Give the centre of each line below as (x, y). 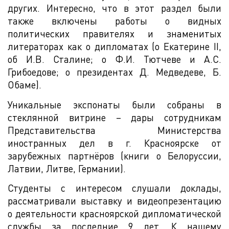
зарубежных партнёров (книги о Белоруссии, (114, 155)
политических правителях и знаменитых (114, 33)
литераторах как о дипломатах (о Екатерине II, (114, 46)
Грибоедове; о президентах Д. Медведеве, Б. (114, 72)
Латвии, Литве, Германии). (67, 168)
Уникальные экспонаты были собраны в (114, 104)
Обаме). (25, 85)
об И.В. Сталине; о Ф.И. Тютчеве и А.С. (114, 59)
